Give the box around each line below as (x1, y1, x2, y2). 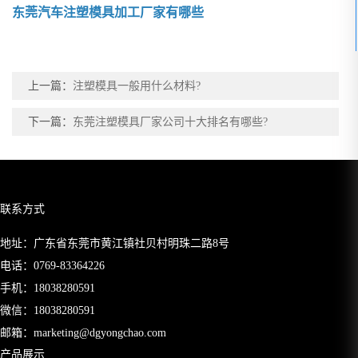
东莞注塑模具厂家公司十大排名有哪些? (73, 116, 268, 129)
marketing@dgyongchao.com (34, 327, 166, 340)
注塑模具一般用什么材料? (73, 80, 201, 93)
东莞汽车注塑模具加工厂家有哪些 (12, 6, 205, 20)
